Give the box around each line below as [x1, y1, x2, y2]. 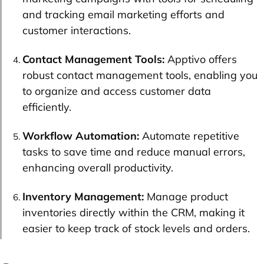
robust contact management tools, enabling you [22, 68, 258, 82]
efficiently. [22, 100, 71, 114]
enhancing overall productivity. [22, 160, 173, 174]
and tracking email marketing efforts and [22, 7, 225, 21]
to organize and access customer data [22, 84, 211, 98]
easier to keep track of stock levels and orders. [22, 221, 250, 235]
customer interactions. [22, 23, 131, 37]
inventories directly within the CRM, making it [22, 205, 245, 219]
